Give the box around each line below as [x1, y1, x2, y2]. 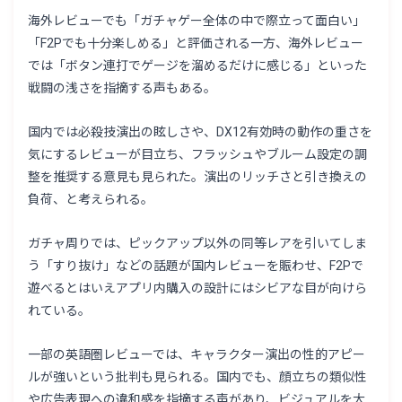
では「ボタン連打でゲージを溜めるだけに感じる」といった [28, 58, 368, 74]
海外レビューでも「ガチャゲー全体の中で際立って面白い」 [28, 13, 366, 29]
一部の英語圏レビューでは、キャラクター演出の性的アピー [28, 347, 366, 363]
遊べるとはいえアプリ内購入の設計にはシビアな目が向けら [28, 281, 368, 296]
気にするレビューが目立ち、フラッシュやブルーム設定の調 [28, 147, 368, 162]
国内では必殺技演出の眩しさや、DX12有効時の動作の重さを [28, 125, 373, 140]
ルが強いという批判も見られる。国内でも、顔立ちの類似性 [28, 370, 368, 385]
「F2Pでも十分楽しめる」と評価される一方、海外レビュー [28, 36, 364, 51]
